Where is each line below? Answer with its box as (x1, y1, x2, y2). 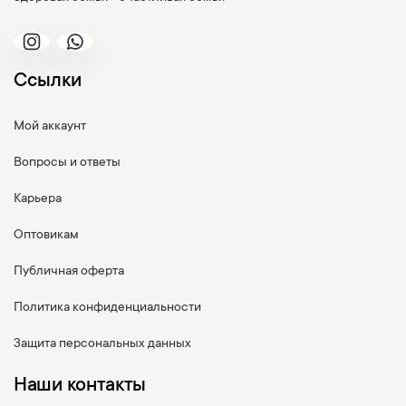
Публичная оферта (14, 264, 124, 279)
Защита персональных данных (14, 336, 191, 352)
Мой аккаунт (14, 119, 86, 134)
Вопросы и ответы (14, 155, 121, 170)
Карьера (14, 191, 62, 207)
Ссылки (14, 70, 82, 92)
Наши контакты (14, 374, 147, 397)
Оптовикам (14, 227, 79, 243)
